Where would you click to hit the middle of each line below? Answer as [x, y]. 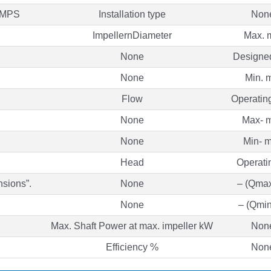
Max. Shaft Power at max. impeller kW [132, 226]
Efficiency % [132, 247]
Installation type [132, 14]
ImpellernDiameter [132, 35]
